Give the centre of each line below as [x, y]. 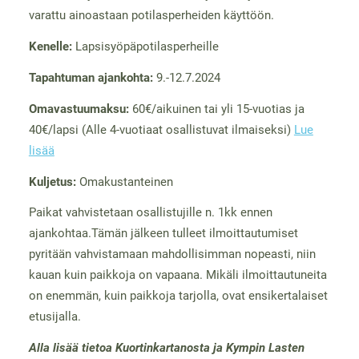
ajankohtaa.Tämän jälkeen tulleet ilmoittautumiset [163, 234]
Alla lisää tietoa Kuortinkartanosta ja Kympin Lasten [166, 348]
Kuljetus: [52, 182]
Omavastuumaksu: [79, 109]
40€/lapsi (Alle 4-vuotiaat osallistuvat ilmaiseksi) [161, 129]
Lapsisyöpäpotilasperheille [147, 47]
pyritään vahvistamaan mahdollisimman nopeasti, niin [172, 254]
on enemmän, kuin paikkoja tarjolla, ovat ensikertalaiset [178, 296]
